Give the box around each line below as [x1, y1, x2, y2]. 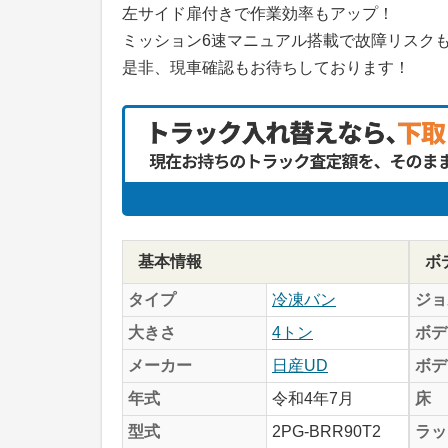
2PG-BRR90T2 [272, 422, 381, 440]
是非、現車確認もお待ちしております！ [122, 58, 410, 76]
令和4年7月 [272, 389, 354, 407]
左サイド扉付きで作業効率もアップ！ [122, 4, 394, 22]
